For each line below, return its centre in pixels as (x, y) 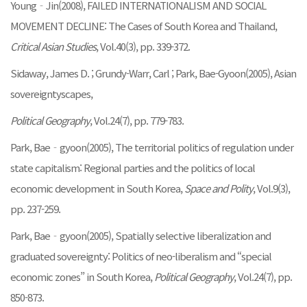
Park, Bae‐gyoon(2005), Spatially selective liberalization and (140, 235)
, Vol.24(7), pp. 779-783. (137, 120)
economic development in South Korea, (97, 188)
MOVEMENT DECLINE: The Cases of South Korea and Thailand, (144, 25)
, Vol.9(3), (271, 188)
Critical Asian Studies (53, 46)
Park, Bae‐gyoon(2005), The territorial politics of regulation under (152, 147)
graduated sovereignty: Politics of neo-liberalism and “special (141, 256)
